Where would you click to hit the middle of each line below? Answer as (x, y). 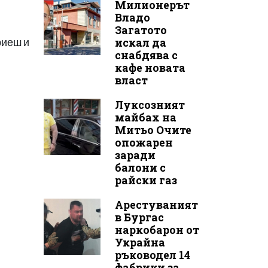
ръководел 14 (152, 255)
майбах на (145, 117)
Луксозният (150, 105)
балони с (140, 167)
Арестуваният (156, 205)
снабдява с (146, 55)
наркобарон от (157, 230)
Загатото (141, 30)
